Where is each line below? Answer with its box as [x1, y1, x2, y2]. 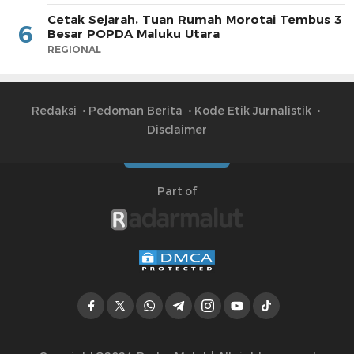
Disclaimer [147, 122, 207, 137]
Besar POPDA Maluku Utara [47, 25, 220, 41]
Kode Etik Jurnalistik [194, 103, 311, 118]
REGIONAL [47, 43, 101, 55]
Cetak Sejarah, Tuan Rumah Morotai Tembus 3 [47, 11, 341, 27]
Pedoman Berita [88, 103, 183, 118]
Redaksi [31, 103, 77, 118]
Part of [157, 183, 197, 198]
